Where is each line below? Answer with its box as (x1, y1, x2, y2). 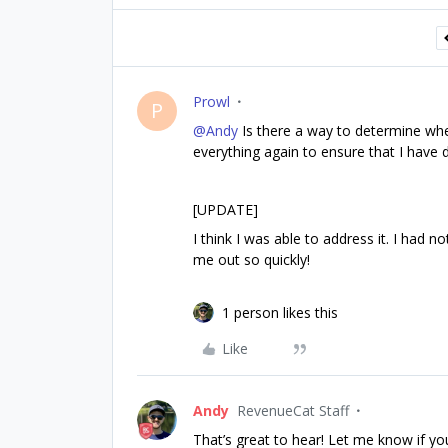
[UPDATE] (193, 200, 258, 219)
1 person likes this (222, 303, 338, 322)
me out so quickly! (193, 250, 314, 269)
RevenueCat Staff (237, 401, 349, 420)
